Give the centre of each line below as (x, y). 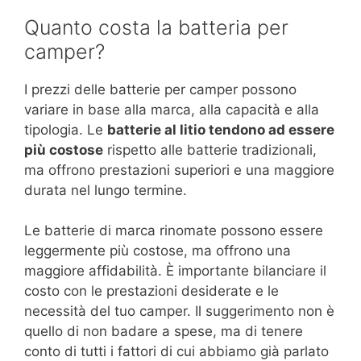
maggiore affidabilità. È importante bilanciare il (175, 271)
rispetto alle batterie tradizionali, (210, 149)
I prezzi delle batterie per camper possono (160, 89)
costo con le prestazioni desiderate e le (151, 291)
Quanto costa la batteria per (156, 27)
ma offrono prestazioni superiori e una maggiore (179, 170)
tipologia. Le (66, 129)
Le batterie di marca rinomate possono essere (174, 231)
